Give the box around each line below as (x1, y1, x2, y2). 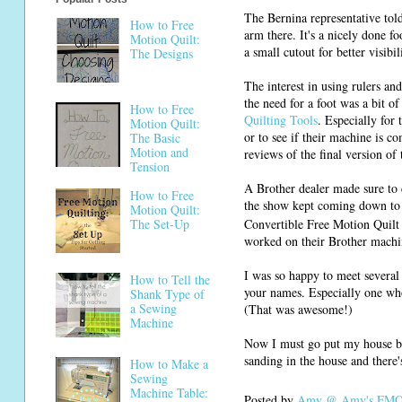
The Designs (129, 44, 193, 62)
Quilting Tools (244, 110, 318, 128)
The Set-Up (129, 215, 189, 233)
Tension (129, 157, 170, 175)
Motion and (129, 143, 188, 161)
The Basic (129, 128, 180, 146)
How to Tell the (129, 271, 210, 289)
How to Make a (129, 355, 208, 373)
